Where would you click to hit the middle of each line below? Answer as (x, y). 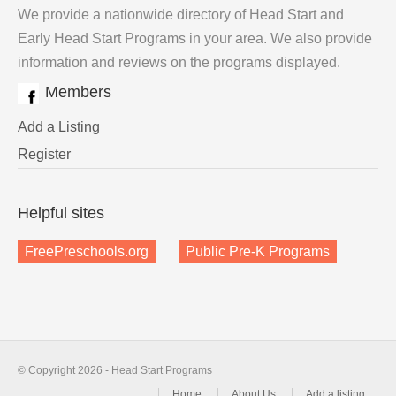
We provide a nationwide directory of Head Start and (181, 15)
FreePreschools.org (87, 251)
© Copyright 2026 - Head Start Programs (115, 370)
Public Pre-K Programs (258, 251)
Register (44, 154)
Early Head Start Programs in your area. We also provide (195, 38)
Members (78, 92)
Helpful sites (61, 213)
